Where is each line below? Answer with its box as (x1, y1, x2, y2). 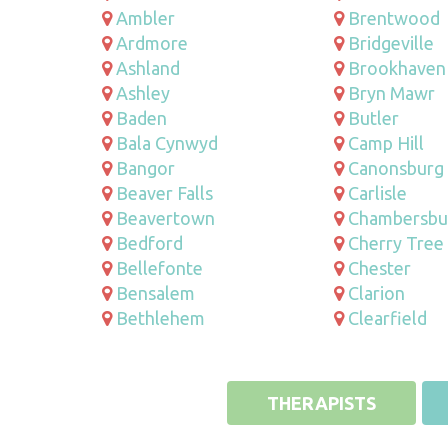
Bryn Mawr (347, 82, 435, 103)
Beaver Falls (116, 182, 213, 203)
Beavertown (116, 207, 215, 228)
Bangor (116, 157, 175, 178)
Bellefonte (116, 257, 203, 278)
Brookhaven (347, 57, 446, 78)
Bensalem (116, 282, 195, 303)
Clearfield (347, 307, 427, 328)
